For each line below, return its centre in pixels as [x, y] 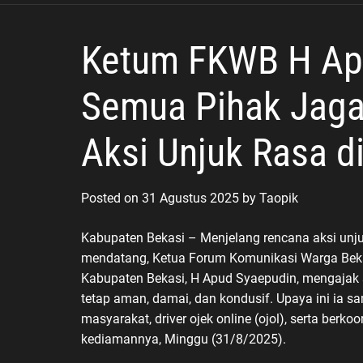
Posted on [111, 198]
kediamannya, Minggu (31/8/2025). [184, 339]
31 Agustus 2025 [190, 198]
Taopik [279, 198]
